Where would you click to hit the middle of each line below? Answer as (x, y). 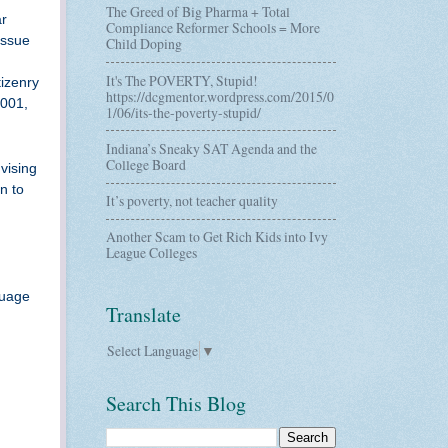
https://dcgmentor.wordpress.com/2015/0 (220, 96)
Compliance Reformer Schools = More (213, 28)
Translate (143, 315)
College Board (146, 164)
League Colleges (151, 253)
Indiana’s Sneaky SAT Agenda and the (211, 148)
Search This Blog (176, 403)
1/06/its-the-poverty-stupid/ (183, 112)
